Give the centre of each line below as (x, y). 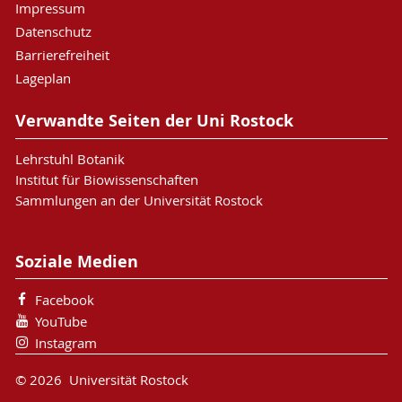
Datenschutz (53, 31)
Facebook (64, 300)
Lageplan (43, 78)
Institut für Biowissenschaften (106, 179)
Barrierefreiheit (62, 54)
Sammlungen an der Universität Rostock (139, 200)
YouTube (61, 322)
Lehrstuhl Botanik (70, 158)
